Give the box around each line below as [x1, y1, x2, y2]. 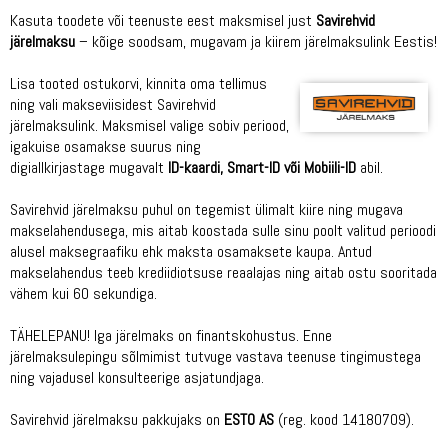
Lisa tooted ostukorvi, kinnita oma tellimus [10, 73, 267, 94]
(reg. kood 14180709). [274, 409, 414, 430]
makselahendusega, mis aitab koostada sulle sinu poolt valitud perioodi [10, 220, 436, 241]
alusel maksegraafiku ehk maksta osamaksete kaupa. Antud [10, 241, 372, 262]
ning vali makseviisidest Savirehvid [10, 94, 216, 115]
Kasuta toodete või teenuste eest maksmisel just [10, 10, 316, 31]
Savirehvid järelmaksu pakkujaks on [10, 409, 224, 430]
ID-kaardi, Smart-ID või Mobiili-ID [168, 157, 356, 178]
